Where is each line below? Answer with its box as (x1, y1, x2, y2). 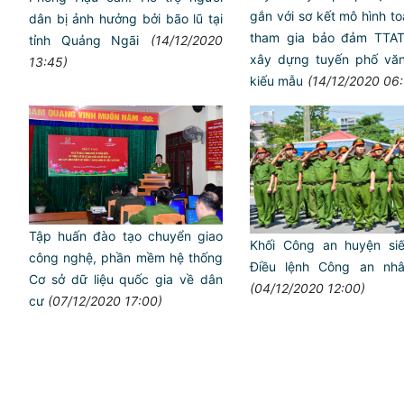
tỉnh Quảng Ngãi (29, 32, 140, 49)
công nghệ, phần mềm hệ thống (29, 249, 223, 265)
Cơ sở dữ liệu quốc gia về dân (29, 271, 223, 287)
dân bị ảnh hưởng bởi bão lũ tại (29, 11, 223, 27)
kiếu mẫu (250, 72, 303, 88)
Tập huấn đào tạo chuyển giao (29, 227, 223, 243)
